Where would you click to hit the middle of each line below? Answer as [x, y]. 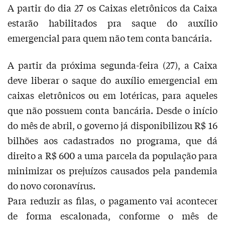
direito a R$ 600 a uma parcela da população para [113, 155]
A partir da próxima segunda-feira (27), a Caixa [113, 65]
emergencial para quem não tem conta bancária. [110, 37]
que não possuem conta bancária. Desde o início [113, 110]
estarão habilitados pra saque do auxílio [113, 22]
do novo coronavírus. [51, 185]
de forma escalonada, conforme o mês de [113, 215]
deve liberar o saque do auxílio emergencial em [113, 80]
